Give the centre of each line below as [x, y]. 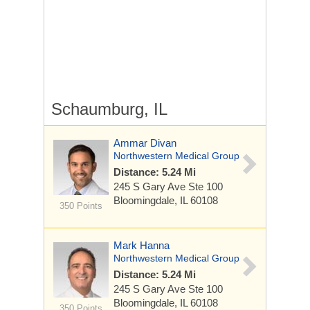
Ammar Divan [145, 143]
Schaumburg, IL [109, 109]
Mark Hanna [142, 245]
